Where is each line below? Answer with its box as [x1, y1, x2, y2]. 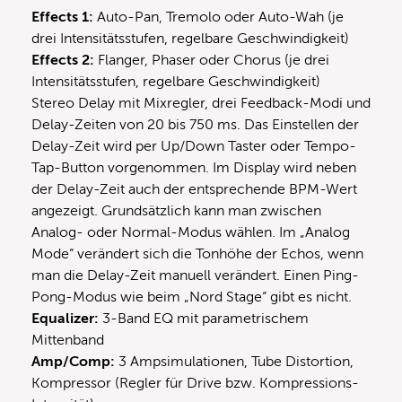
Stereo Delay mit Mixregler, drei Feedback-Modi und [31, 94, 371, 111]
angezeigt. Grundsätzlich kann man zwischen [31, 202, 321, 219]
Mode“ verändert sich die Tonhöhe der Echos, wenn [31, 245, 363, 262]
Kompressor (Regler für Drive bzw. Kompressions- [31, 374, 359, 391]
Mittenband [31, 331, 104, 348]
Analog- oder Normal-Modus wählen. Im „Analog [31, 223, 350, 240]
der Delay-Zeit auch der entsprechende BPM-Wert [31, 180, 357, 197]
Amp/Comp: [31, 353, 115, 370]
